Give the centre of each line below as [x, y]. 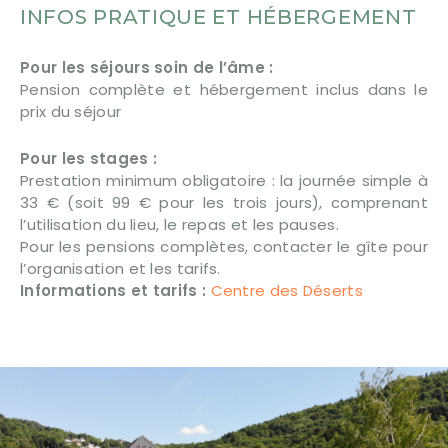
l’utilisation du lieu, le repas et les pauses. [179, 224]
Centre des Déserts [286, 290]
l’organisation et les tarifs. [120, 268]
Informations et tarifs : [115, 290]
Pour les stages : [89, 158]
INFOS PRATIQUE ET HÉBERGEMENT [218, 16]
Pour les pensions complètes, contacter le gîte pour [224, 246]
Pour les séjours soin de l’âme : [147, 67]
